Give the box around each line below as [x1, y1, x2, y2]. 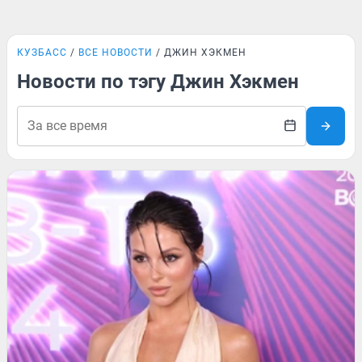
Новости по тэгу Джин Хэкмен [17, 70, 299, 93]
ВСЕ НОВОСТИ [78, 47, 153, 58]
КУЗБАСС [17, 47, 67, 58]
